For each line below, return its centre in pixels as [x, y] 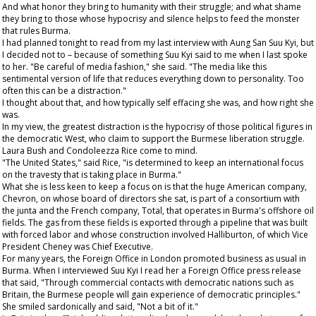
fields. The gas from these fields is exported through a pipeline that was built [155, 223]
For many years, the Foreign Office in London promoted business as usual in [154, 259]
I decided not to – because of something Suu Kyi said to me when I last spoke [155, 55]
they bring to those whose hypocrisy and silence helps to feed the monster [151, 19]
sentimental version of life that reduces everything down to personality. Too [153, 79]
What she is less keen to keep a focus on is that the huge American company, [154, 187]
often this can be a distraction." [64, 91]
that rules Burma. [36, 31]
